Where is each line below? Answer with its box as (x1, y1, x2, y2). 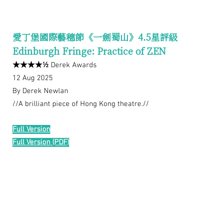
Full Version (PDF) (12, 138, 69, 147)
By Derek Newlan (12, 87, 68, 96)
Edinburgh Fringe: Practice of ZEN (12, 44, 166, 58)
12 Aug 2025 (12, 74, 53, 83)
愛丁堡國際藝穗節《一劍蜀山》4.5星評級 (12, 30, 178, 44)
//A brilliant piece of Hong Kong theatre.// (12, 100, 149, 109)
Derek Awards (49, 61, 97, 70)
